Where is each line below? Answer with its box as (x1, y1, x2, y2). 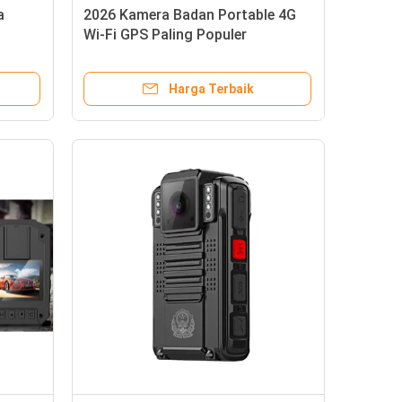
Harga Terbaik (168, 82, 254, 97)
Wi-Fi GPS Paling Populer (83, 26, 247, 44)
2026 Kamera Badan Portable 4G (83, 6, 296, 24)
